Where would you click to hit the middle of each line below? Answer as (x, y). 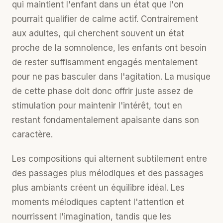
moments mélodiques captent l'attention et (98, 202)
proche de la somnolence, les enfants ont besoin (109, 48)
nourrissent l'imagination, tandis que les (92, 217)
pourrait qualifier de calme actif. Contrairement (105, 19)
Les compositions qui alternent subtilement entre (110, 159)
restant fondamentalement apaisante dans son (106, 120)
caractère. (32, 134)
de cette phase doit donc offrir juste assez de (103, 91)
